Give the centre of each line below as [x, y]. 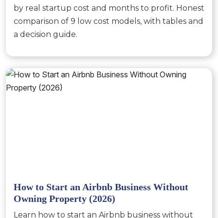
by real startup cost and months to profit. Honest [109, 8]
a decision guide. [45, 35]
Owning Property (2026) [64, 199]
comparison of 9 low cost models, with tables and [109, 21]
